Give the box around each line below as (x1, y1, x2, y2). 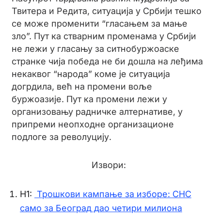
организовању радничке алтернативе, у (12, 107, 183, 117)
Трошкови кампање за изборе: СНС (34, 189, 191, 199)
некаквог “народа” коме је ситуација (12, 69, 170, 79)
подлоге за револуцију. (12, 132, 111, 142)
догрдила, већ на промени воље (12, 81, 152, 92)
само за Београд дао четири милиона (20, 203, 182, 213)
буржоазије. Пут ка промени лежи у (12, 94, 167, 104)
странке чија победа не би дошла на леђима (12, 56, 203, 66)
